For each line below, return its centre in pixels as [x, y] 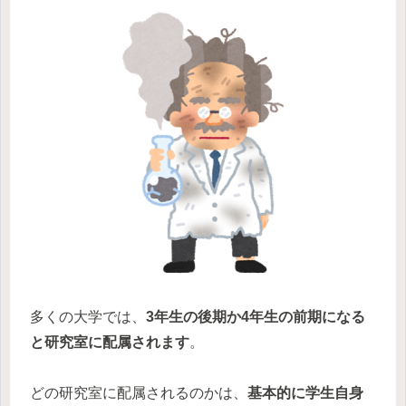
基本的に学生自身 [305, 393]
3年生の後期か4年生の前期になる [256, 316]
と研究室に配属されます [110, 342]
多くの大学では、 [88, 316]
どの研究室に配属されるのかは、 [139, 393]
